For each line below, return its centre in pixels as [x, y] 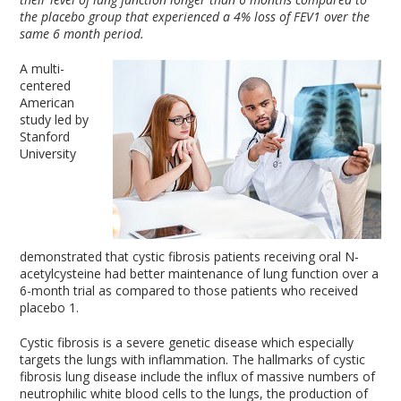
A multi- [43, 68]
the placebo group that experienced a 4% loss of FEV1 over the [195, 17]
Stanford [45, 137]
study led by [55, 119]
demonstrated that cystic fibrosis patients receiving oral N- [190, 256]
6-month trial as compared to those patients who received [189, 290]
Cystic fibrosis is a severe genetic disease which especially [187, 342]
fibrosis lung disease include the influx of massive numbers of [198, 376]
